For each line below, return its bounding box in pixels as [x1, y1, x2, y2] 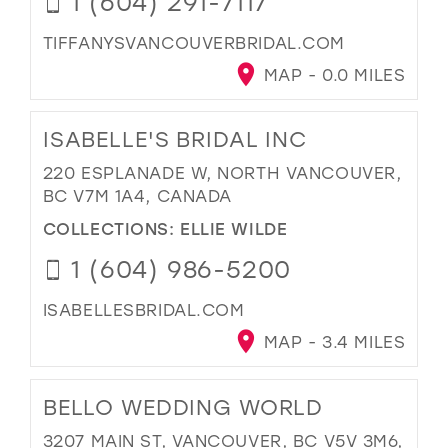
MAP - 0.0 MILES [258, 64, 406, 86]
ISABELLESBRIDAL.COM [42, 298, 245, 320]
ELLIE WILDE [180, 216, 288, 239]
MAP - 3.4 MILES [258, 331, 406, 353]
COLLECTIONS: [42, 216, 181, 239]
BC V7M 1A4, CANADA [42, 185, 232, 207]
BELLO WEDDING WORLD [42, 392, 324, 421]
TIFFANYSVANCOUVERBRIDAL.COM [42, 31, 345, 53]
